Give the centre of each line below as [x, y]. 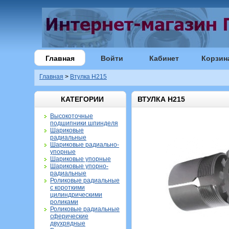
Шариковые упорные [81, 159]
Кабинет [164, 58]
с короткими [67, 188]
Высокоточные [72, 116]
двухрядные [68, 223]
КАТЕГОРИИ [82, 99]
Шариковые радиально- [85, 145]
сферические [69, 216]
